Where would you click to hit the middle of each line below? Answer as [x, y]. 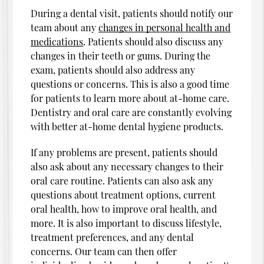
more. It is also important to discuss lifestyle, [126, 223]
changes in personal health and [165, 27]
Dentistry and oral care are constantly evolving [131, 112]
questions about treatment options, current [123, 194]
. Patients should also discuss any [154, 41]
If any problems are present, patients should [124, 152]
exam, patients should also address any [113, 70]
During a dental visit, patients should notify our [132, 13]
